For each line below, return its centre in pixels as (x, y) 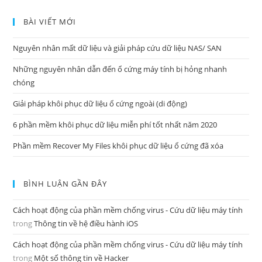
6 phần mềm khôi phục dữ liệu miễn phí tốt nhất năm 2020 (115, 125)
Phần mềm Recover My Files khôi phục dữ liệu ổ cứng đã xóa (118, 146)
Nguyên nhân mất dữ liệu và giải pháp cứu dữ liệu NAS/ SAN (118, 48)
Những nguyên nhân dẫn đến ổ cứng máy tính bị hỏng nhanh (120, 69)
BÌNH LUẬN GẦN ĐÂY (65, 184)
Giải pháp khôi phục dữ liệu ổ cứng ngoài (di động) (100, 104)
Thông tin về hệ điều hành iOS (86, 223)
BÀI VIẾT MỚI (50, 22)
